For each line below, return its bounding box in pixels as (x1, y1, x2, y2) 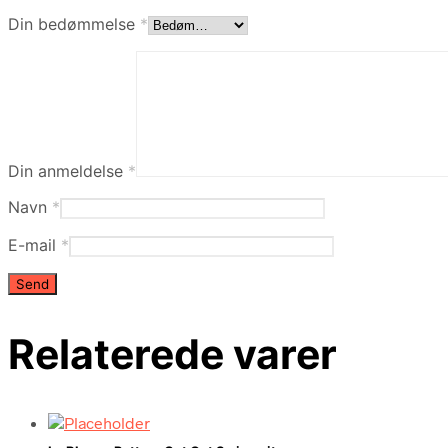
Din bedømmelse (8, 14, 140, 35)
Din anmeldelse (8, 161, 128, 182)
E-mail (8, 235, 61, 256)
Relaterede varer (8, 329, 337, 380)
